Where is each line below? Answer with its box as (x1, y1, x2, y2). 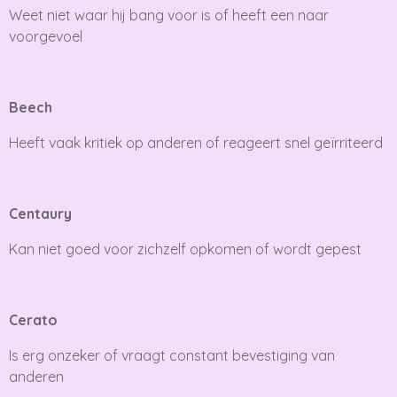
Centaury (9, 204, 72, 222)
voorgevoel (9, 27, 82, 45)
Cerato (9, 310, 58, 329)
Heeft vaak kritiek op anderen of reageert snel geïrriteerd (9, 133, 383, 152)
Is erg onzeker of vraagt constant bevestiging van (9, 346, 335, 364)
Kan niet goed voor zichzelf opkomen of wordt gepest (9, 239, 362, 258)
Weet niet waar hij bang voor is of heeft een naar (9, 5, 329, 24)
